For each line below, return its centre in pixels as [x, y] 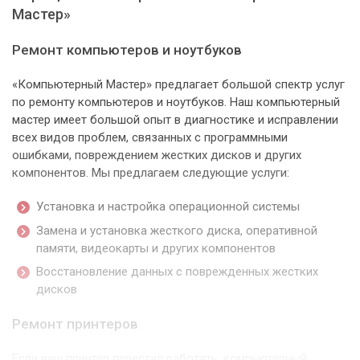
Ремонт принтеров [75, 324]
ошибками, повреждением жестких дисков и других [157, 155]
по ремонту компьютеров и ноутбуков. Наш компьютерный [176, 102]
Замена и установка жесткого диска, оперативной [177, 230]
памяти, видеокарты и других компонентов [156, 248]
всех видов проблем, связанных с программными [150, 138]
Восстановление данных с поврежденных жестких [177, 272]
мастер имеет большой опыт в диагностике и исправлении [175, 120]
